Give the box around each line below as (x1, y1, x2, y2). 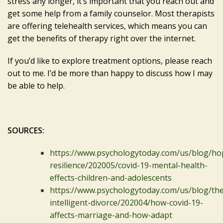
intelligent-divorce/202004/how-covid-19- (50, 197, 203, 208)
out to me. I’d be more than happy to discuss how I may (7, 67, 213, 79)
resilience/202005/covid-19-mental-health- (50, 159, 208, 171)
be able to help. (7, 80, 65, 91)
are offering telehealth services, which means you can (7, 20, 207, 31)
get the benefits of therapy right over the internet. (7, 32, 196, 44)
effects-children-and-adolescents (50, 172, 172, 183)
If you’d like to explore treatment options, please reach (7, 55, 212, 66)
